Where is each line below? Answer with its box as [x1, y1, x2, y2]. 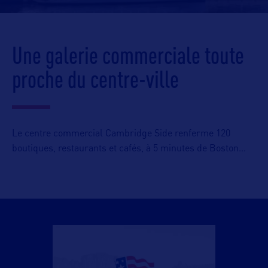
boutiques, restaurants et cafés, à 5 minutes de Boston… [12, 144, 246, 154]
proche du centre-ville [12, 65, 179, 93]
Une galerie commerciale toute [12, 41, 244, 69]
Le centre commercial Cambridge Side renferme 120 [12, 129, 230, 139]
